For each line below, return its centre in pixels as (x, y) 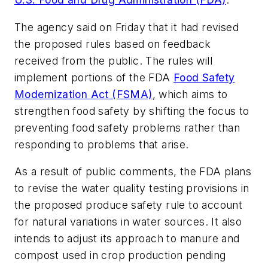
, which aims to (190, 94)
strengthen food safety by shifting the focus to (132, 111)
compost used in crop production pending (120, 255)
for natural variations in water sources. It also (128, 222)
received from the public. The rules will (113, 60)
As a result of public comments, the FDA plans (133, 172)
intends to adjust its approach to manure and (127, 239)
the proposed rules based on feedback (113, 44)
